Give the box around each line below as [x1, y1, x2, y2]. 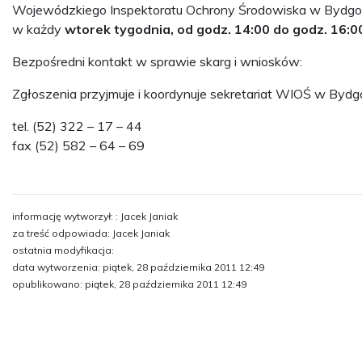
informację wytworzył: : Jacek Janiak [11, 210, 178, 222]
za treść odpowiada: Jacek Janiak [11, 227, 170, 239]
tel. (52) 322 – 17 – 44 [11, 118, 142, 134]
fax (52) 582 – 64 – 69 [11, 137, 145, 154]
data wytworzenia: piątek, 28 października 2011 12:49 [11, 261, 264, 273]
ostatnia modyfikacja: [11, 244, 114, 256]
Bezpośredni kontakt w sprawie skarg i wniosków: [11, 53, 302, 69]
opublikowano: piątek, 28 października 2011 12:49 [11, 278, 246, 290]
